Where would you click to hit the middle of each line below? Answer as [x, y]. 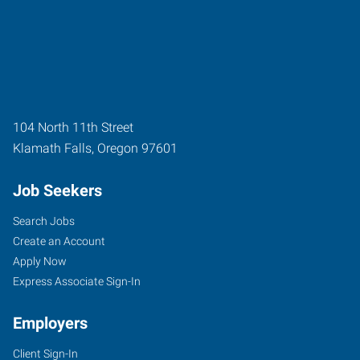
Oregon [118, 148]
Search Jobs [44, 221]
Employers [50, 323]
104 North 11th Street [73, 127]
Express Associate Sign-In [77, 281]
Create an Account [59, 241]
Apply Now [40, 261]
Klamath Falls [52, 148]
